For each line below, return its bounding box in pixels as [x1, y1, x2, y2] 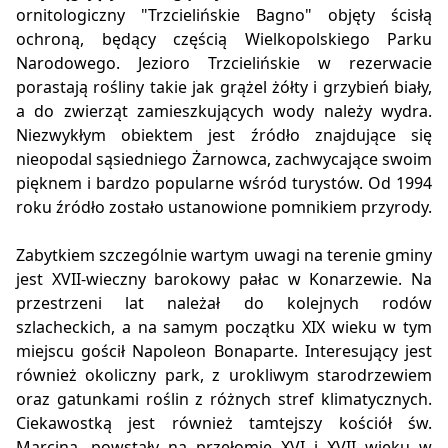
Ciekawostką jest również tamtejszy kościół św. [16, 412, 432, 435]
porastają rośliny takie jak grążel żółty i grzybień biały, [16, 76, 432, 99]
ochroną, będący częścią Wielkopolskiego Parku [16, 28, 432, 51]
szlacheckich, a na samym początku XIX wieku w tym [16, 316, 432, 339]
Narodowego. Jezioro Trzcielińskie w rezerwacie [16, 52, 432, 75]
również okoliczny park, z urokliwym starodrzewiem [16, 364, 432, 387]
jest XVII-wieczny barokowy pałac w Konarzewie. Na [16, 268, 432, 291]
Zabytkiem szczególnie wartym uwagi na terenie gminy [16, 244, 432, 267]
